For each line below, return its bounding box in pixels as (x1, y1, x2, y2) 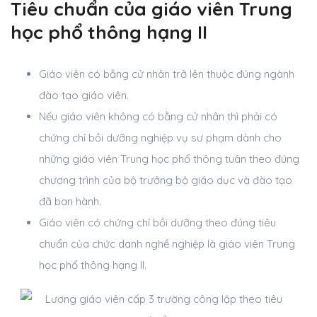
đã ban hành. (39, 195, 101, 209)
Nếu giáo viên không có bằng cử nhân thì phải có (39, 110, 277, 124)
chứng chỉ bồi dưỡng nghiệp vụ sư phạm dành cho (39, 131, 282, 145)
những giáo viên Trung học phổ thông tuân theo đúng (39, 152, 299, 166)
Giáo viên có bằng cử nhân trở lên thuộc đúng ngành (39, 67, 294, 81)
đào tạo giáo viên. (39, 88, 129, 103)
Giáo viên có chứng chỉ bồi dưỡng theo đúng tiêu (39, 216, 276, 230)
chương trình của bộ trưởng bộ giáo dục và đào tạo (39, 173, 292, 188)
